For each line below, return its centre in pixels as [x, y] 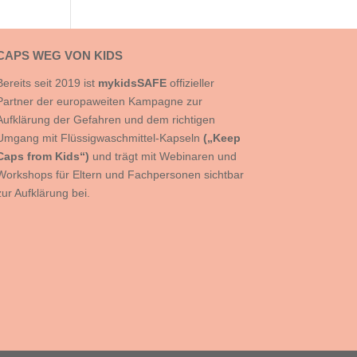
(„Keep [222, 138]
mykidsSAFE [133, 83]
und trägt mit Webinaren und [164, 156]
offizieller [192, 83]
